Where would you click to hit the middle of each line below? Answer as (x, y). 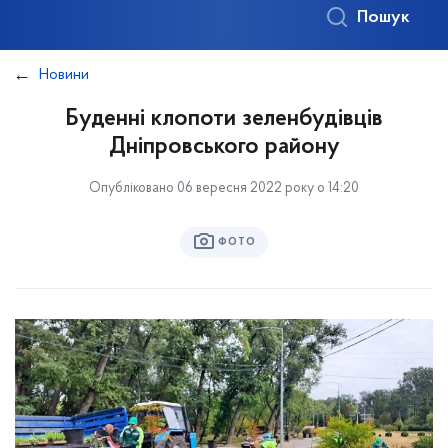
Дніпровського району (224, 147)
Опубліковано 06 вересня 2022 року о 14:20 (224, 188)
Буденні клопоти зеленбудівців (224, 119)
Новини (64, 75)
